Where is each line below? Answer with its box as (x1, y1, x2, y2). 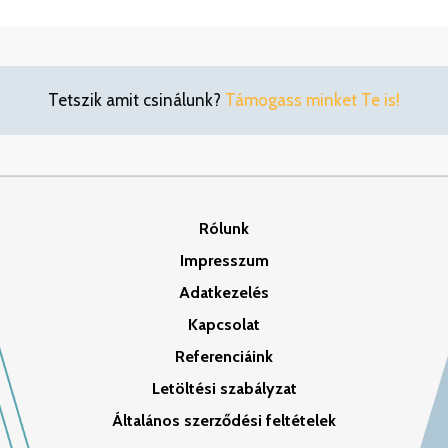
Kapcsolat (188, 315, 260, 335)
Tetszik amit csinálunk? (48, 90, 225, 111)
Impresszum (179, 251, 269, 271)
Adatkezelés (179, 283, 269, 303)
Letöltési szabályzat (151, 379, 297, 399)
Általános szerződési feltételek (112, 411, 336, 431)
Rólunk (199, 219, 249, 239)
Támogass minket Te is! (225, 90, 400, 111)
